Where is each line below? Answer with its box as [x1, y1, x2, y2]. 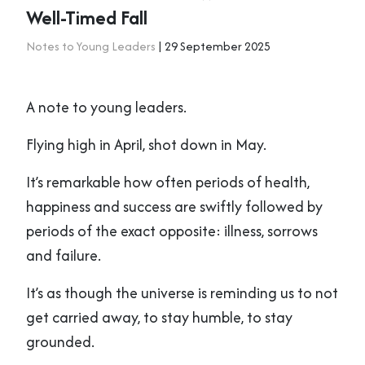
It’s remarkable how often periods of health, [26, 171, 310, 194]
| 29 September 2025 [156, 37, 270, 55]
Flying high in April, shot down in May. [26, 134, 266, 156]
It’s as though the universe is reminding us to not [26, 282, 338, 305]
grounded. [26, 331, 95, 354]
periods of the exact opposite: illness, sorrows [26, 220, 318, 243]
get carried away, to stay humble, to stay [26, 306, 292, 329]
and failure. [26, 244, 101, 267]
